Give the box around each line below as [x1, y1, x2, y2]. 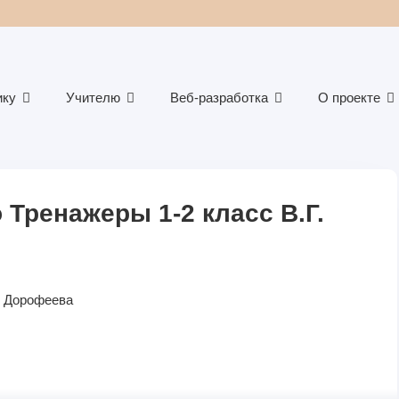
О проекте [318, 90, 380, 105]
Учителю [66, 90, 120, 105]
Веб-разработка [170, 90, 268, 105]
